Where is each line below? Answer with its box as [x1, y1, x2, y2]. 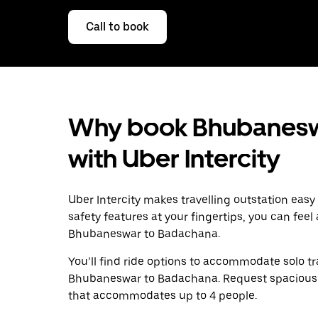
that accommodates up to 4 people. [68, 288, 257, 302]
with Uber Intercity [68, 143, 280, 174]
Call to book [86, 19, 149, 33]
